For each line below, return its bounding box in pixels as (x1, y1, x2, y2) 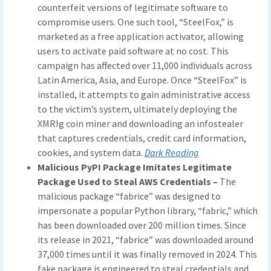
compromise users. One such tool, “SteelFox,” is (38, 16, 233, 28)
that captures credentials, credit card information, (38, 132, 246, 145)
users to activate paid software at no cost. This (38, 45, 229, 57)
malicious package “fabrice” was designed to (38, 190, 221, 203)
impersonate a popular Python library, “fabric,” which (38, 204, 258, 217)
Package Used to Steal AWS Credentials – (38, 175, 218, 188)
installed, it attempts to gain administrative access (38, 88, 250, 101)
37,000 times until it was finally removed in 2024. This (38, 248, 257, 261)
